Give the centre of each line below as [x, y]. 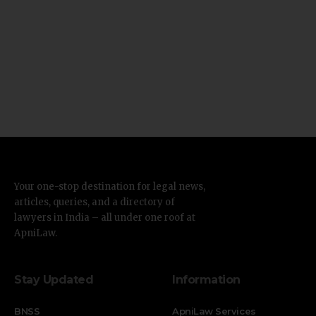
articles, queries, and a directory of [95, 202]
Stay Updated [54, 279]
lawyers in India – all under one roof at [105, 217]
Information [206, 279]
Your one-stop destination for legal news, [110, 186]
